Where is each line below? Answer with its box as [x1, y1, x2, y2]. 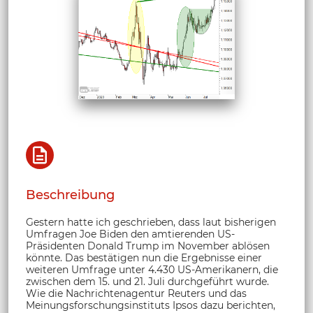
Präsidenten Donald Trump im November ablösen [26, 240, 270, 253]
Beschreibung [26, 187, 115, 203]
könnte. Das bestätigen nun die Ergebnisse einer [26, 252, 262, 265]
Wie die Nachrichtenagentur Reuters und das [26, 287, 247, 300]
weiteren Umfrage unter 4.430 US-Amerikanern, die [26, 263, 278, 277]
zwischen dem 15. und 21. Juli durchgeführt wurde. [26, 275, 269, 289]
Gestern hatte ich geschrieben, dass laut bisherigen [26, 216, 276, 229]
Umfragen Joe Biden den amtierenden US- [26, 228, 235, 241]
